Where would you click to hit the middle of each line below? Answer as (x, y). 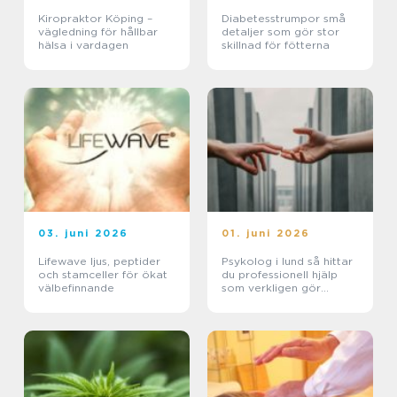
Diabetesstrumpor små (272, 19)
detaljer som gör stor (280, 32)
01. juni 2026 (266, 234)
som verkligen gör (271, 288)
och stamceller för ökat (103, 275)
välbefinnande (76, 288)
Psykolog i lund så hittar (265, 261)
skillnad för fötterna (276, 45)
